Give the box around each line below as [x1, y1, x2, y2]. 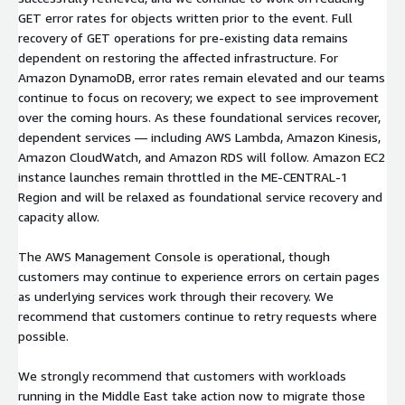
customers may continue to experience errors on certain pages [18, 268, 380, 284]
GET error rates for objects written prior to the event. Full [18, 9, 353, 25]
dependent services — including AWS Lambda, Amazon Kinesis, [18, 128, 381, 145]
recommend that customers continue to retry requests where [18, 307, 377, 324]
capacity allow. [18, 208, 99, 224]
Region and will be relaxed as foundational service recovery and [18, 188, 382, 204]
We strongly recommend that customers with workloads [18, 367, 346, 383]
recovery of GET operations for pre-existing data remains [18, 29, 348, 45]
